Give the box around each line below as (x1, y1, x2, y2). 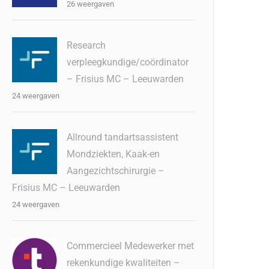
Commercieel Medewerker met (67, 240, 195, 252)
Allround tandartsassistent (67, 131, 179, 144)
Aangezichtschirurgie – (67, 165, 165, 177)
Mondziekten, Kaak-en (67, 148, 160, 160)
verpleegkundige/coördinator (67, 56, 189, 68)
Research (67, 40, 106, 52)
